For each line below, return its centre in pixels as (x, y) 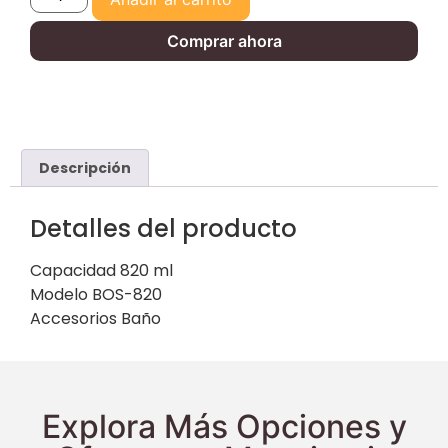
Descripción (84, 167)
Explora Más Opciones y (224, 426)
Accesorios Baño (95, 318)
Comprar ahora (224, 40)
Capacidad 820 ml (101, 270)
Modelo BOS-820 (96, 294)
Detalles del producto (163, 228)
